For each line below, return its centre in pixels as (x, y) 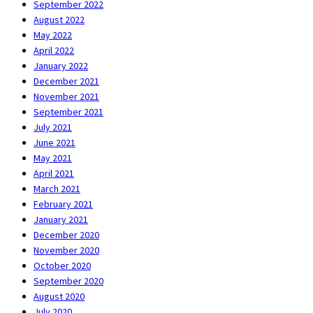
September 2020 (68, 281)
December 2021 (66, 81)
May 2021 (53, 158)
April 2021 (54, 173)
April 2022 (54, 50)
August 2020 (59, 296)
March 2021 (57, 188)
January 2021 (61, 219)
